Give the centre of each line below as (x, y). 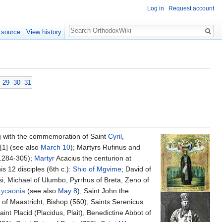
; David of (136, 169)
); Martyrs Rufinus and (105, 147)
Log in (156, 9)
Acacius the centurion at (93, 158)
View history (44, 32)
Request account (191, 9)
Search (85, 26)
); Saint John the (103, 191)
